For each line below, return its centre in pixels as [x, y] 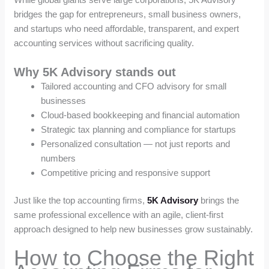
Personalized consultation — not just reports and [136, 144]
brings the [219, 201]
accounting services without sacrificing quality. [104, 43]
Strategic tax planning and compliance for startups [139, 129]
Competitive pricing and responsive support [126, 172]
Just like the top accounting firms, [81, 201]
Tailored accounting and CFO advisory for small [134, 86]
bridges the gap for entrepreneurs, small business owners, [128, 14]
